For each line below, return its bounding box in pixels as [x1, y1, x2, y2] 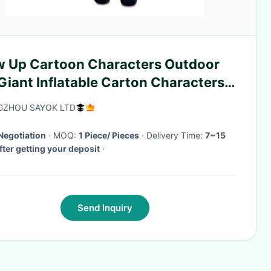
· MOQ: [53, 130, 79, 140]
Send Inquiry [77, 202, 132, 214]
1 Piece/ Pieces [79, 130, 139, 140]
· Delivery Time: [146, 130, 205, 140]
